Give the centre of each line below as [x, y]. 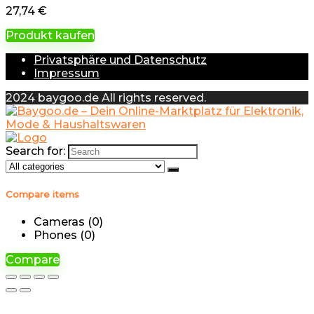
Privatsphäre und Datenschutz [120, 60]
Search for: [35, 151]
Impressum [67, 74]
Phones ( [59, 235]
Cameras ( [63, 222]
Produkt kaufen [50, 36]
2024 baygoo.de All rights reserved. [106, 98]
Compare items [42, 194]
